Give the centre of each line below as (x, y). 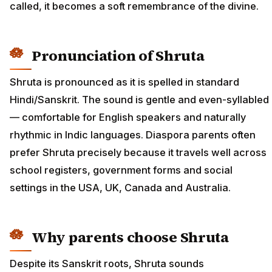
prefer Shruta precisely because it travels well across (138, 153)
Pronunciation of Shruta (118, 55)
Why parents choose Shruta (130, 237)
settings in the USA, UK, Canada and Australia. (120, 188)
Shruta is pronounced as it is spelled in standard (124, 82)
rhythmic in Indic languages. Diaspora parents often (133, 135)
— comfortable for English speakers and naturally (128, 117)
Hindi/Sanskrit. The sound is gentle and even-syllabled (139, 100)
